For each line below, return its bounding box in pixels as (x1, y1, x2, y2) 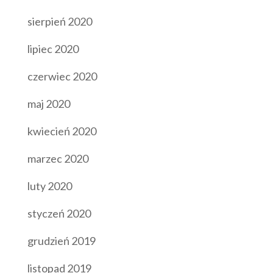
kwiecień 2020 (27, 124, 96, 138)
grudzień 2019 (27, 233, 96, 247)
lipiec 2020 (27, 41, 79, 55)
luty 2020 (27, 179, 72, 193)
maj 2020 (27, 96, 70, 110)
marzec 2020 (27, 151, 88, 165)
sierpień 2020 (27, 14, 92, 28)
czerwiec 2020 (27, 69, 97, 83)
